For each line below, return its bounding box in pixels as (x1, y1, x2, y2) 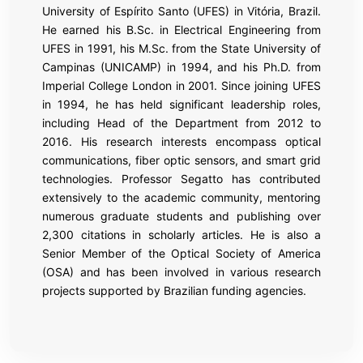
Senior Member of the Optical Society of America (42, 246, 321, 260)
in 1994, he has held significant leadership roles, (42, 96, 321, 111)
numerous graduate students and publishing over (42, 208, 321, 223)
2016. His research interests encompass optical (42, 134, 321, 148)
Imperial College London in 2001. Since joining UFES (42, 78, 321, 92)
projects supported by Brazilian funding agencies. (42, 283, 306, 297)
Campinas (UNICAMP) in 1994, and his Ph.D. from (42, 59, 321, 74)
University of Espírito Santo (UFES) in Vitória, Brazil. (42, 3, 321, 18)
